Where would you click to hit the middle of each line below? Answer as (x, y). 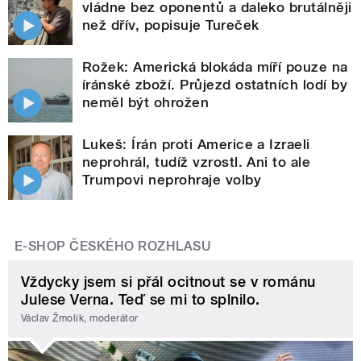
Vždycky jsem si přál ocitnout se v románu (168, 281)
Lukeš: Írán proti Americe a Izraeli (196, 144)
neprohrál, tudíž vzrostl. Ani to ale (197, 162)
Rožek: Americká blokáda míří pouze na (215, 66)
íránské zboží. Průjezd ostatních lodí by (215, 84)
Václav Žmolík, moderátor (80, 319)
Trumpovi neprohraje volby (172, 179)
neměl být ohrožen (146, 102)
